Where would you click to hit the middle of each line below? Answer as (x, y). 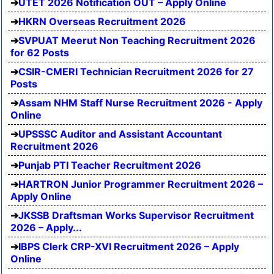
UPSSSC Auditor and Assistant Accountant (120, 134)
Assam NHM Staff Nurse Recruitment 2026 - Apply (140, 103)
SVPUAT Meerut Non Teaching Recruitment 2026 (137, 41)
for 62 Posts (40, 53)
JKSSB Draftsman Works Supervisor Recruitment (136, 216)
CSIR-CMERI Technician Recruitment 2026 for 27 (136, 72)
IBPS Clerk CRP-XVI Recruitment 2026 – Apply (129, 247)
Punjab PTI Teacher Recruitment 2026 (110, 165)
